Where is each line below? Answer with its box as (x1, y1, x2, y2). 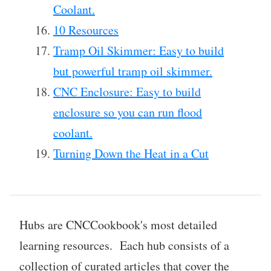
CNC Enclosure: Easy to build (53, 83, 201, 100)
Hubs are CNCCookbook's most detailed (19, 217, 217, 233)
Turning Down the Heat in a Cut (53, 145, 209, 162)
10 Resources (53, 22, 119, 38)
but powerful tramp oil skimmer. (53, 63, 212, 79)
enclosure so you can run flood (53, 104, 202, 120)
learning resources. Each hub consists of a (19, 237, 229, 253)
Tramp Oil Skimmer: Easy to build (53, 42, 224, 59)
